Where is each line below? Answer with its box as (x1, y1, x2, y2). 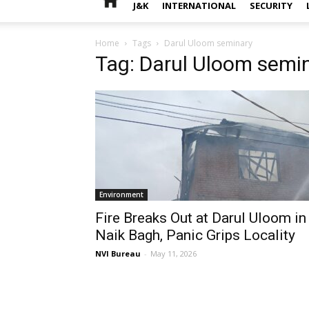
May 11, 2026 (150, 248, 197, 259)
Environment (99, 190, 143, 199)
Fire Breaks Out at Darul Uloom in (95, 210, 306, 226)
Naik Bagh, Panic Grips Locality (95, 227, 295, 243)
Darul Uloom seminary (164, 37, 252, 49)
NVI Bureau (95, 248, 141, 259)
